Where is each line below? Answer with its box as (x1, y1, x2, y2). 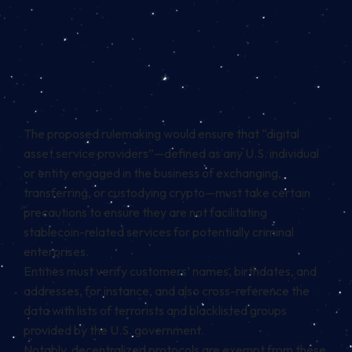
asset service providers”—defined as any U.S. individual (24, 145, 319, 162)
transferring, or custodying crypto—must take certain (24, 185, 310, 201)
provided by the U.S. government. (24, 322, 203, 339)
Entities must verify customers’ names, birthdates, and (24, 263, 317, 280)
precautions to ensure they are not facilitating (24, 204, 267, 221)
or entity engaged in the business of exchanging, (24, 165, 281, 181)
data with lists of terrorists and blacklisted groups (24, 302, 287, 319)
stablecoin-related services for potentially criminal (24, 224, 294, 240)
